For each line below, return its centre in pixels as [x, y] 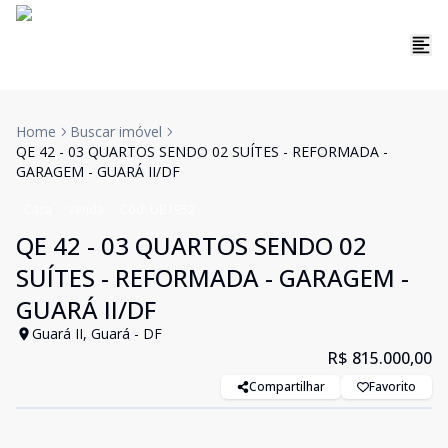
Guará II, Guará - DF [97, 333]
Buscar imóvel [116, 131]
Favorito [392, 386]
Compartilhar [287, 386]
